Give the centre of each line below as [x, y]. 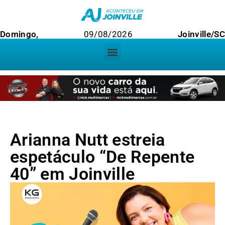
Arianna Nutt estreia [88, 140]
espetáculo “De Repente [102, 157]
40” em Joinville [73, 174]
